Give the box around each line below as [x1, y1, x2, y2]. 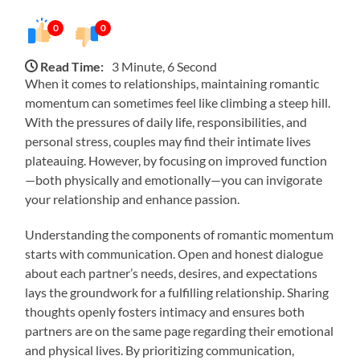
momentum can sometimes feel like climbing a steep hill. [25, 94, 331, 110]
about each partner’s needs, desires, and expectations [25, 264, 318, 280]
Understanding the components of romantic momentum [25, 226, 334, 242]
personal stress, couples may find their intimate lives [25, 133, 312, 149]
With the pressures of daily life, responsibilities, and [25, 113, 308, 129]
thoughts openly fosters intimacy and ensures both [25, 303, 305, 319]
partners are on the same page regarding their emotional [25, 322, 334, 338]
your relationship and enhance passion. [25, 190, 240, 207]
